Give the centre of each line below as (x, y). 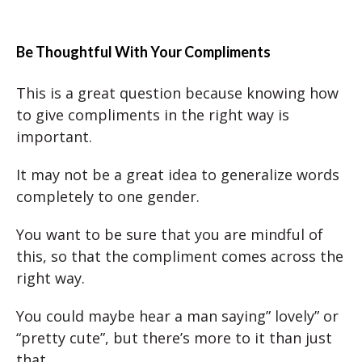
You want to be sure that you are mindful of (170, 234)
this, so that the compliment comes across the (180, 256)
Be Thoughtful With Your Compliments (143, 51)
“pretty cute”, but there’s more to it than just (174, 337)
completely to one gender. (108, 196)
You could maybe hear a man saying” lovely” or (177, 316)
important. (54, 136)
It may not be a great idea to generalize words (178, 174)
